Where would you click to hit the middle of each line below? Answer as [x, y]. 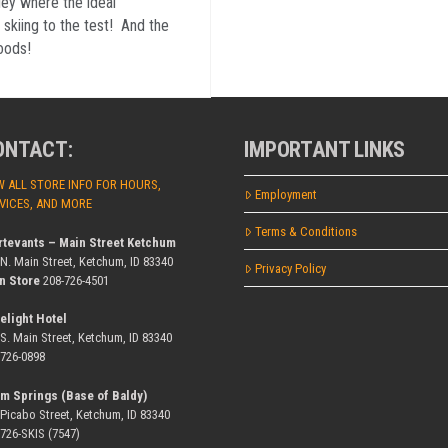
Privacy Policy [291, 268]
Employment [286, 194]
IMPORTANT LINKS [325, 148]
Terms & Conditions [306, 231]
